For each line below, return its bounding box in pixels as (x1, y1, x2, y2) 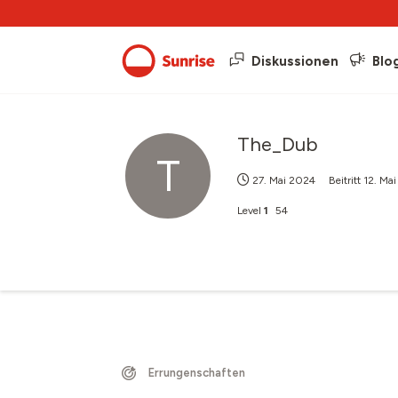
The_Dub (237, 132, 318, 156)
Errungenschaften (148, 366, 245, 379)
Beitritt (329, 174, 363, 187)
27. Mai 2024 (252, 174, 315, 187)
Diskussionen (251, 52, 338, 69)
